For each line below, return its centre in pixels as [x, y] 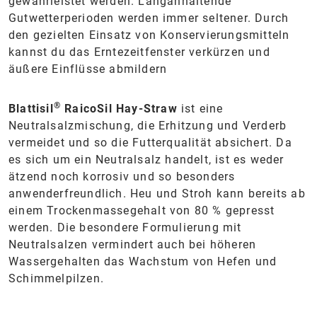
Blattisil [31, 108]
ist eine [200, 108]
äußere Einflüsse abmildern [88, 69]
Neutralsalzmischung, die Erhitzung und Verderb [148, 125]
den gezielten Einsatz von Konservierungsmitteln [149, 35]
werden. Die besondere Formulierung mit [125, 227]
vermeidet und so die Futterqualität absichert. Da [150, 142]
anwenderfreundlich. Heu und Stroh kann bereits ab [157, 193]
